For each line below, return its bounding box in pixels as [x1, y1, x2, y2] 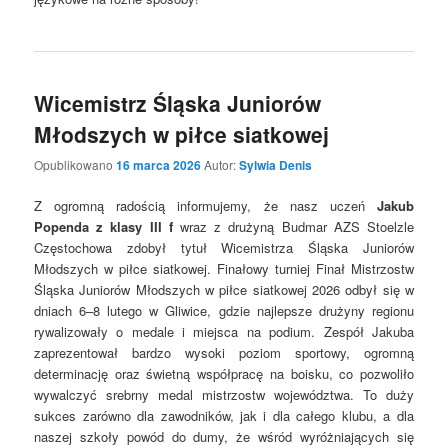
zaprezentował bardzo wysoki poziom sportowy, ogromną [34, 343, 414, 363]
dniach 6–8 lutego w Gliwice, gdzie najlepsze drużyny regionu [34, 301, 414, 321]
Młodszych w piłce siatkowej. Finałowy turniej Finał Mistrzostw [34, 259, 414, 279]
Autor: [204, 156, 240, 174]
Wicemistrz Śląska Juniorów [34, 87, 322, 118]
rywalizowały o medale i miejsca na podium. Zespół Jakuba [34, 322, 414, 342]
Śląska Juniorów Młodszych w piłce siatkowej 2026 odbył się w [34, 280, 414, 300]
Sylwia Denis [239, 156, 313, 175]
